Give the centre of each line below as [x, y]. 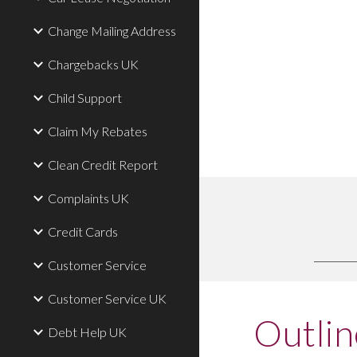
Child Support [85, 98]
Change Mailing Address [112, 31]
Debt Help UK [87, 332]
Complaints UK [88, 198]
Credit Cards [83, 231]
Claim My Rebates [98, 131]
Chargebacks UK [93, 64]
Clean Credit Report [103, 165]
